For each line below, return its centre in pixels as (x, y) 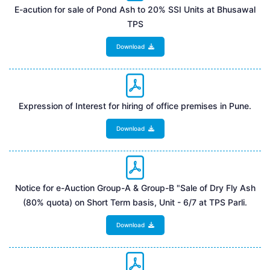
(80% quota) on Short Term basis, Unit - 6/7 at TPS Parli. (135, 202)
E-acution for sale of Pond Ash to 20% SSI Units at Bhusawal (135, 9)
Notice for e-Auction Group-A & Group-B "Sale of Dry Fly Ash (135, 187)
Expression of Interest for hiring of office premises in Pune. (135, 105)
